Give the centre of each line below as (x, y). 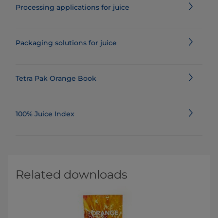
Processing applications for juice (73, 7)
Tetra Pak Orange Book (56, 78)
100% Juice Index (45, 114)
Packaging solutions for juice (66, 43)
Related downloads (72, 174)
